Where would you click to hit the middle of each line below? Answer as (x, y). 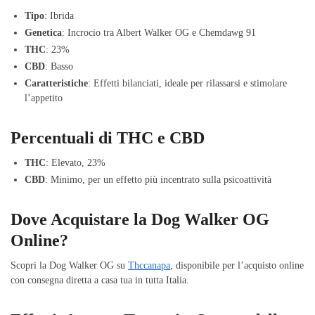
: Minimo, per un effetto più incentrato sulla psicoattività (158, 180)
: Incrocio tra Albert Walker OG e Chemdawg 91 (159, 33)
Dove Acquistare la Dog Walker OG (140, 220)
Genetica (43, 33)
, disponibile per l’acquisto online (237, 266)
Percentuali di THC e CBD (108, 138)
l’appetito (44, 98)
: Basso (59, 67)
